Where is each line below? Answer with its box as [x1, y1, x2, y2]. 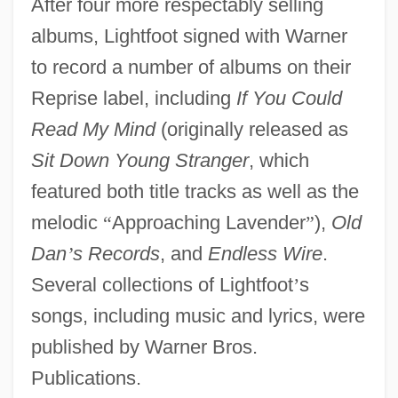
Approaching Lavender [111, 211, 306, 234]
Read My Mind [30, 117, 155, 140]
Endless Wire [207, 242, 322, 265]
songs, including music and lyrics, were [30, 304, 365, 327]
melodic [30, 211, 103, 234]
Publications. [30, 366, 141, 389]
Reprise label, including [30, 86, 236, 109]
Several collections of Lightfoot [30, 273, 293, 296]
